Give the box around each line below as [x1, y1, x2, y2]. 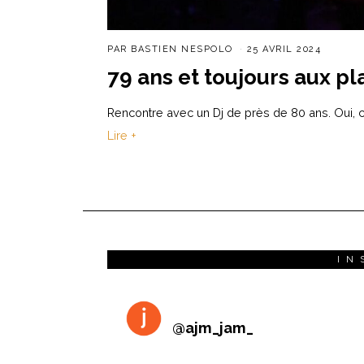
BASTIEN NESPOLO [131, 44, 233, 55]
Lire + [107, 128, 136, 143]
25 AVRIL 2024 [246, 44, 321, 55]
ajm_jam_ [185, 318, 253, 336]
